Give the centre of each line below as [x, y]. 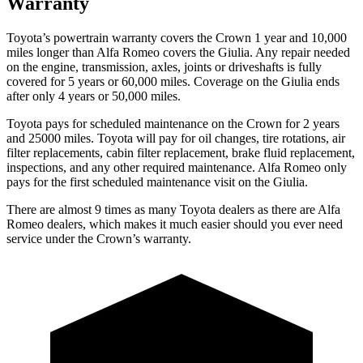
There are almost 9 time [66, 209]
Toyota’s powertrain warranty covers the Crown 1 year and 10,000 [177, 37]
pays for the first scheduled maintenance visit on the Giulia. [157, 181]
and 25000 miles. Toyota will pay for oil [111, 138]
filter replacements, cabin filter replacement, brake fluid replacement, [181, 152]
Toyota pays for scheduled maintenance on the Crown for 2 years [173, 123]
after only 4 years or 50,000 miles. [94, 96]
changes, [237, 138]
